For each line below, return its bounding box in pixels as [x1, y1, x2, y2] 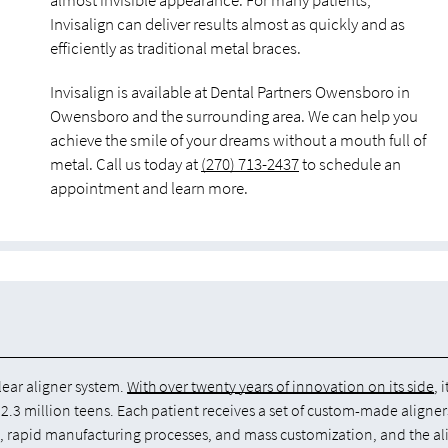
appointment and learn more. [50, 177, 248, 199]
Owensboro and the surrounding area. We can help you [50, 105, 418, 127]
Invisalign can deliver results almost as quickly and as [50, 13, 405, 35]
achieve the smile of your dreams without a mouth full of [50, 129, 426, 151]
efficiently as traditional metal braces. [50, 37, 301, 59]
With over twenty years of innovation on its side [127, 375, 435, 396]
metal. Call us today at [50, 153, 201, 175]
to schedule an [299, 153, 401, 175]
